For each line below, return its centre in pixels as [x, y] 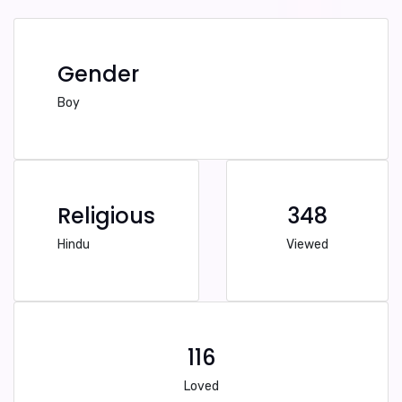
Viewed [307, 245]
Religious [106, 216]
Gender [98, 74]
